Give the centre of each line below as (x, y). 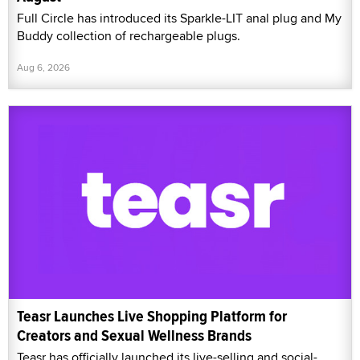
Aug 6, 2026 (43, 67)
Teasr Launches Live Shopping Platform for (152, 316)
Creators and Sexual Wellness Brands (134, 335)
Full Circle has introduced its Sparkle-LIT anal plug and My (179, 18)
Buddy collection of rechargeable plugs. (129, 36)
